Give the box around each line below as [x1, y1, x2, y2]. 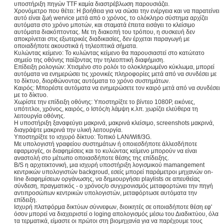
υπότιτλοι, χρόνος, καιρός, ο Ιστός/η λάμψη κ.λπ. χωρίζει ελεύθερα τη [14, 105, 198, 112]
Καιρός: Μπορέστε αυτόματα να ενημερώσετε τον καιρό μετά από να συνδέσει [14, 84, 220, 91]
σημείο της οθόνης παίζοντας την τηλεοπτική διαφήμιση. [14, 56, 164, 63]
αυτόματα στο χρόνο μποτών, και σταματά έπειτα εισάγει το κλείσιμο [14, 21, 195, 28]
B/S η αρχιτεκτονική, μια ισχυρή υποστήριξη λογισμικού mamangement [14, 161, 204, 168]
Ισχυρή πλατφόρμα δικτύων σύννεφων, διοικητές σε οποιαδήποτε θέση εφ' [14, 203, 212, 210]
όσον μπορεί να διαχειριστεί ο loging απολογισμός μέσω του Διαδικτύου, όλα [14, 210, 218, 217]
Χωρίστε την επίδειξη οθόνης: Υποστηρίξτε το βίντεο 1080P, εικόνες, [14, 98, 195, 105]
